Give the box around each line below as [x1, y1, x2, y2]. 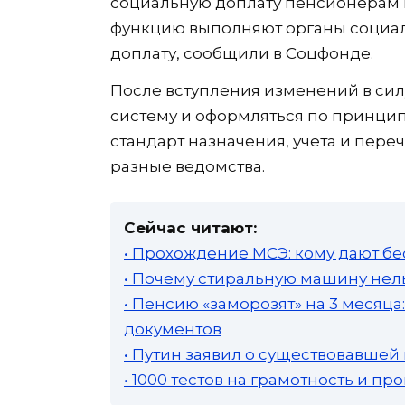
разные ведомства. [110, 156, 265, 175]
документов [124, 319, 221, 338]
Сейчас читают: [124, 218, 257, 237]
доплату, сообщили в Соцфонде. [110, 43, 373, 62]
